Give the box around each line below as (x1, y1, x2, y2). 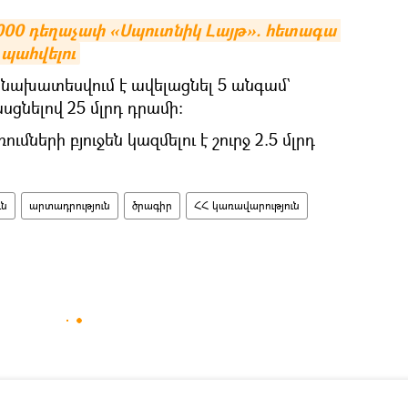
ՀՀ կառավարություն (194, 197, 300, 213)
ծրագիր (132, 197, 172, 213)
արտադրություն (29, 197, 110, 213)
